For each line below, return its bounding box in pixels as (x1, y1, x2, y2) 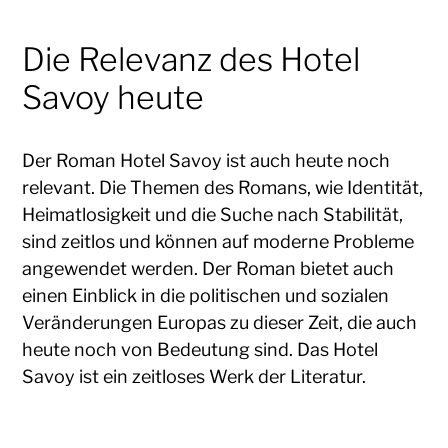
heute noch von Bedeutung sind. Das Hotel (22, 338, 379, 360)
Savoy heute (22, 77, 205, 117)
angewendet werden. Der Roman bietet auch (22, 257, 395, 279)
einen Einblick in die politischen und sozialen (22, 284, 390, 306)
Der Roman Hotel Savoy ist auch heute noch (22, 149, 391, 171)
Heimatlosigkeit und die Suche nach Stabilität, (22, 203, 404, 225)
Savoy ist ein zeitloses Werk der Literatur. (22, 365, 367, 387)
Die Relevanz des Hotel (22, 39, 361, 79)
